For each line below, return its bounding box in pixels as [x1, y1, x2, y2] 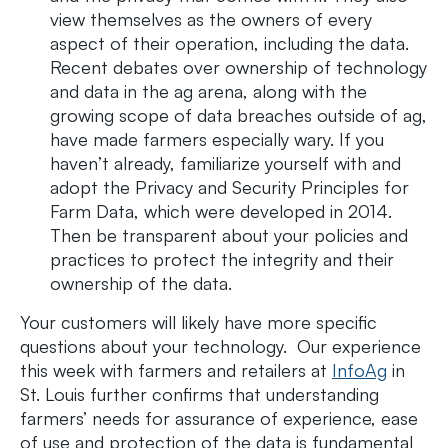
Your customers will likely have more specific [20, 311, 377, 334]
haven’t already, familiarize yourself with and [50, 152, 401, 175]
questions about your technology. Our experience [20, 335, 421, 358]
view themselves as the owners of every [50, 8, 372, 31]
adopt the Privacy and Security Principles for [50, 176, 409, 199]
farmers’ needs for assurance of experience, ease [20, 407, 418, 430]
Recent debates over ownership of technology [50, 56, 427, 79]
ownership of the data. [50, 272, 232, 295]
